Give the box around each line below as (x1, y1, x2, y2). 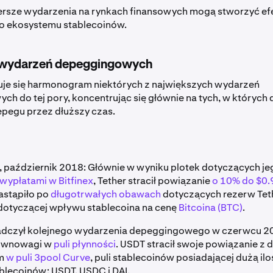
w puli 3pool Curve (6, 250, 90, 264)
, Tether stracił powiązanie (93, 174, 212, 187)
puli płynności (54, 237, 116, 250)
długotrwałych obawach (51, 187, 161, 200)
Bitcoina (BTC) (179, 200, 243, 214)
